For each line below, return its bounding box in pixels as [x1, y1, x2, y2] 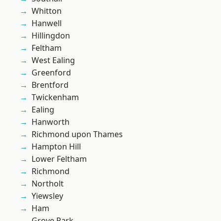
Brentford [32, 79, 69, 91]
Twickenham [32, 92, 79, 103]
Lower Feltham [32, 153, 87, 165]
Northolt [32, 178, 64, 189]
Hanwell [32, 18, 62, 29]
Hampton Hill [32, 141, 81, 152]
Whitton [32, 5, 62, 17]
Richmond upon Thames [32, 129, 123, 140]
